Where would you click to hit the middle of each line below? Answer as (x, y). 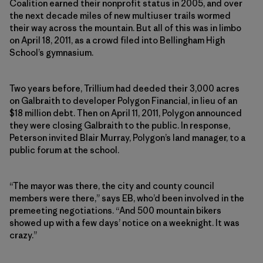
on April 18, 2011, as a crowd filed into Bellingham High (117, 40)
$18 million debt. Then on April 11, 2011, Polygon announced (126, 113)
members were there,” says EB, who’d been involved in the (127, 198)
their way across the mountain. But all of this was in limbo (125, 28)
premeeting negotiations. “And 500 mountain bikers (115, 210)
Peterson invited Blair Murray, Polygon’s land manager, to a (127, 137)
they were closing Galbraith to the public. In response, (120, 125)
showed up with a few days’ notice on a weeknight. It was (124, 222)
